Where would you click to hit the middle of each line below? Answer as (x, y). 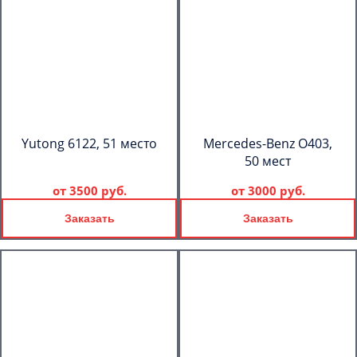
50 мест (268, 161)
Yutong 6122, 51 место (89, 143)
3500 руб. (98, 190)
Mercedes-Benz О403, (268, 143)
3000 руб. (276, 190)
